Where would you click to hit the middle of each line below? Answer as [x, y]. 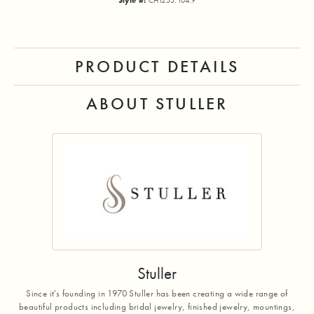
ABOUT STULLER [157, 104]
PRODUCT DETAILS [157, 67]
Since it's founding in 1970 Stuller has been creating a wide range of [157, 294]
